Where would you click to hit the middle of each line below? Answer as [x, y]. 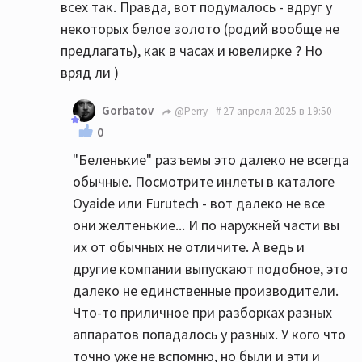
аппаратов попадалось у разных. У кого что [209, 335]
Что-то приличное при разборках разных [202, 313]
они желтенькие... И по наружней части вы [206, 225]
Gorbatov [128, 111]
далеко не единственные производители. [206, 291]
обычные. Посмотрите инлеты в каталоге [204, 182]
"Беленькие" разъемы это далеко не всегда [211, 160]
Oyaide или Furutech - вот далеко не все [199, 204]
